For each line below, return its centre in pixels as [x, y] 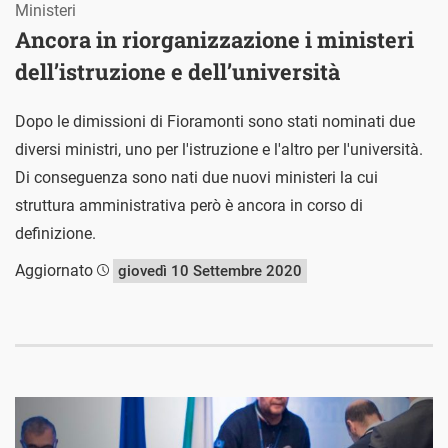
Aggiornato [56, 270]
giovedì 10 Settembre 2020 [210, 271]
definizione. [55, 233]
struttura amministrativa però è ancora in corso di [189, 205]
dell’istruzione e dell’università [177, 71]
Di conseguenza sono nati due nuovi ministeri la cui [196, 177]
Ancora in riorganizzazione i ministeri [214, 39]
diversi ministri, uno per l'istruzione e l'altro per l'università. [219, 149]
